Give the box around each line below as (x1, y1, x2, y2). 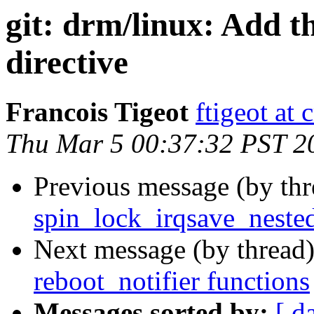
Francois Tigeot (6, 97, 189, 128)
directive (6, 44, 128, 81)
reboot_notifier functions (34, 266, 310, 296)
